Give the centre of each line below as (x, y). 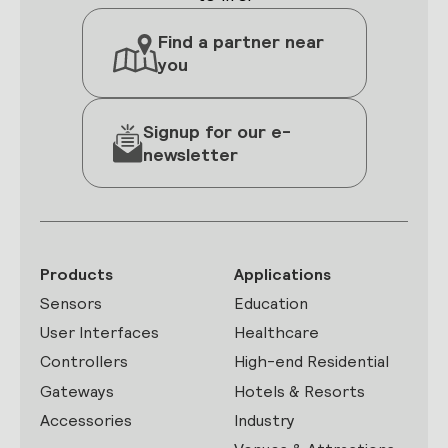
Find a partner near (240, 42)
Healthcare (276, 333)
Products (76, 274)
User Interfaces (99, 333)
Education (271, 304)
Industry (264, 420)
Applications (282, 274)
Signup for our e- (216, 132)
